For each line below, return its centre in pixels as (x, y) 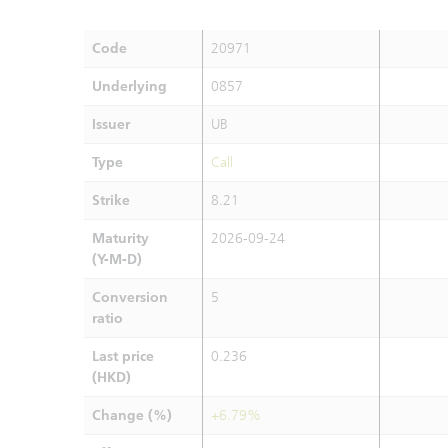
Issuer (111, 124)
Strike (111, 200)
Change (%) (132, 415)
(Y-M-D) (117, 259)
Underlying (129, 86)
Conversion (130, 297)
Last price (123, 356)
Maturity (120, 238)
